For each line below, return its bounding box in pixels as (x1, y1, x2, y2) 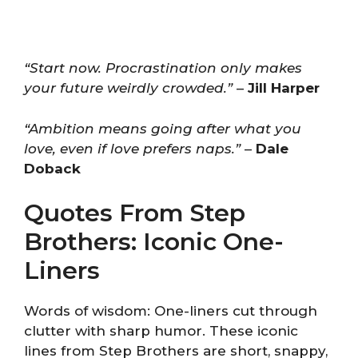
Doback (24, 160, 81, 177)
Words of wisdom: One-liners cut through (24, 303, 317, 319)
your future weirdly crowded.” (24, 80, 233, 96)
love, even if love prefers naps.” (24, 140, 241, 157)
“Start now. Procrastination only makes (24, 60, 302, 76)
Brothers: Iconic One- (24, 227, 284, 257)
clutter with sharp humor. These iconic (24, 323, 298, 339)
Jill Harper (248, 80, 320, 96)
